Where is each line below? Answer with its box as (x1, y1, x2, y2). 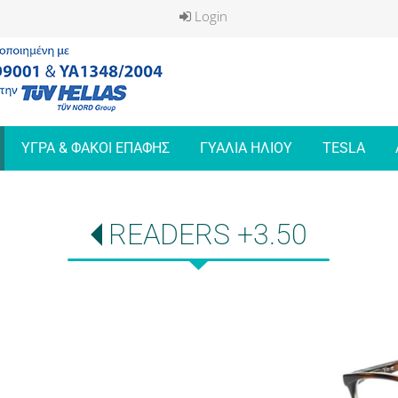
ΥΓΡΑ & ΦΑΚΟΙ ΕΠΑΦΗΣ (20, 139, 170, 156)
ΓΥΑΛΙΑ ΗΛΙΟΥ (199, 139, 292, 156)
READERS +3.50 (107, 218, 307, 251)
